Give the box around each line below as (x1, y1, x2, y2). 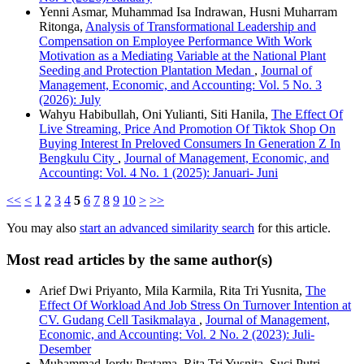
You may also (6, 220, 80, 235)
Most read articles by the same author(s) (6, 250, 272, 268)
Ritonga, (39, 19, 85, 33)
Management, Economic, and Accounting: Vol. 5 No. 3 (39, 77, 322, 92)
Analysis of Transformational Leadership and (85, 19, 316, 33)
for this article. (254, 220, 331, 235)
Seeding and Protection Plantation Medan (39, 63, 254, 77)
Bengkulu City (39, 150, 118, 165)
